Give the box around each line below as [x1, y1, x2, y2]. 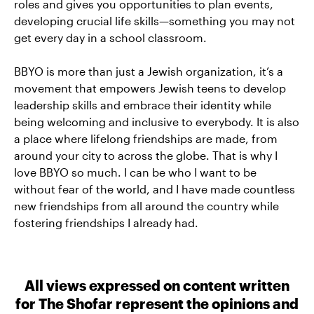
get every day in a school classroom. [14, 31, 207, 45]
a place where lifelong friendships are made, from [14, 132, 278, 146]
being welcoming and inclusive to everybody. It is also [14, 115, 299, 129]
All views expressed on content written [25, 277, 289, 294]
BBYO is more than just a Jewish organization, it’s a [14, 64, 283, 78]
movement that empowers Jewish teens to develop [14, 81, 286, 95]
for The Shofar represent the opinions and [15, 295, 299, 313]
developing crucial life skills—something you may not [14, 14, 295, 28]
